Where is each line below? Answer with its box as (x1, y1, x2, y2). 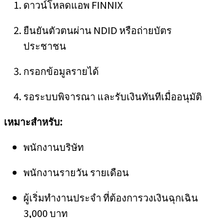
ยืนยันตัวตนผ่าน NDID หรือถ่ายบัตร (23, 23, 172, 37)
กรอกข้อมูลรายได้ (23, 64, 99, 78)
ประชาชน (23, 38, 66, 53)
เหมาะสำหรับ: (4, 114, 62, 128)
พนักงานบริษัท (23, 140, 84, 154)
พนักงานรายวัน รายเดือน (23, 165, 129, 179)
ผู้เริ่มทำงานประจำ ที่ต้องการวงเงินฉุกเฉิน (23, 190, 198, 204)
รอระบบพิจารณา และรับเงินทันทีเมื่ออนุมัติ (23, 89, 202, 103)
